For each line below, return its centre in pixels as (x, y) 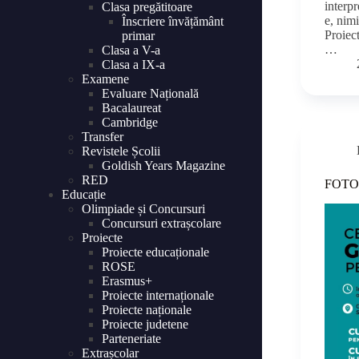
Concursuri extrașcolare (161, 224)
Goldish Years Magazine (163, 166)
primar (138, 36)
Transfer (103, 137)
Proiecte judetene (145, 325)
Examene (105, 79)
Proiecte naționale (147, 310)
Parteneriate (131, 339)
